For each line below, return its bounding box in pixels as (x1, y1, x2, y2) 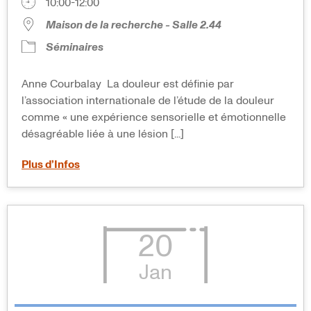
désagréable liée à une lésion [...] (22, 128, 184, 140)
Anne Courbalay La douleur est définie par (22, 78, 234, 90)
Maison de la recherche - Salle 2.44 (46, 19, 221, 31)
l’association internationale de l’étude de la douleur (22, 94, 274, 106)
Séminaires (46, 41, 103, 53)
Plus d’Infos (22, 158, 80, 170)
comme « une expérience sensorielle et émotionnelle (22, 111, 286, 123)
